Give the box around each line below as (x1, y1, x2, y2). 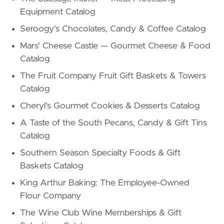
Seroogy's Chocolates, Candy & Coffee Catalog (20, 24, 205, 34)
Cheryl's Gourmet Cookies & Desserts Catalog (20, 101, 199, 111)
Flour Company (20, 191, 81, 201)
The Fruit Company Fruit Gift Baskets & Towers (20, 71, 206, 81)
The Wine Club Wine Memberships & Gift (20, 208, 181, 218)
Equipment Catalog (20, 7, 95, 17)
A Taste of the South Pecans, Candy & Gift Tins (20, 118, 207, 128)
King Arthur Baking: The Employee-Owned (20, 178, 189, 188)
